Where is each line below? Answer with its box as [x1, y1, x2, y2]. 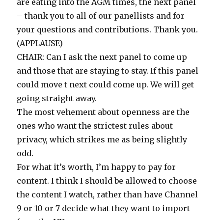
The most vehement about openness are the [17, 107, 190, 117]
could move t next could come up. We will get [17, 80, 194, 89]
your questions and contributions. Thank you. [17, 25, 198, 34]
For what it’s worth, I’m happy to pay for [17, 162, 176, 172]
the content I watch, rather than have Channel [17, 190, 198, 199]
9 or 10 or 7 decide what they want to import [17, 203, 191, 213]
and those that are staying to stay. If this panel [17, 66, 199, 76]
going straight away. [17, 93, 97, 103]
